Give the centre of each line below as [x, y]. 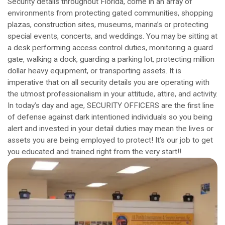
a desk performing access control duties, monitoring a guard [110, 48]
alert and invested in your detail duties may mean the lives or [110, 129]
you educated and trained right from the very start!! [94, 152]
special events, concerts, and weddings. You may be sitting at [113, 36]
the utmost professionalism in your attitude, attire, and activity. [113, 94]
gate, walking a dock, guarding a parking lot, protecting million [111, 60]
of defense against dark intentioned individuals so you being [110, 117]
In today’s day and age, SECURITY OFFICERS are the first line [111, 106]
